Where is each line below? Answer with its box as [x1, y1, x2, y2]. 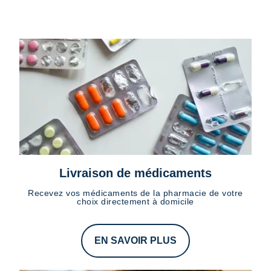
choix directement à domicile [77, 197, 194, 207]
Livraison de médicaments [59, 166, 212, 180]
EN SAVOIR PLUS [94, 235, 177, 246]
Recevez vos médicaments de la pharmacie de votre [28, 188, 243, 198]
